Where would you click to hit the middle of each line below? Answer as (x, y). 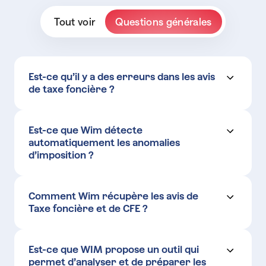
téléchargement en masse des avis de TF (121, 243)
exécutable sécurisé (167, 221)
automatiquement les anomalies (104, 143)
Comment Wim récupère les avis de (113, 197)
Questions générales (164, 22)
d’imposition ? (61, 156)
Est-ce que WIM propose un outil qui (114, 250)
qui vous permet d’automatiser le (103, 232)
